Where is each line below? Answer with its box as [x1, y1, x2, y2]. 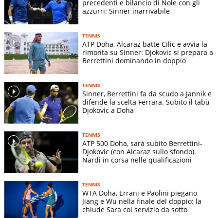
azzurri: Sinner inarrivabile [82, 6, 170, 16]
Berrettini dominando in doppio [82, 56, 186, 66]
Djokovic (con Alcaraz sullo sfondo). [82, 147, 196, 157]
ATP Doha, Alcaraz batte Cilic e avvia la [82, 39, 207, 49]
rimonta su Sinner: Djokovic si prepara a [82, 48, 213, 57]
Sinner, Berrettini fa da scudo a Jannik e [82, 89, 212, 99]
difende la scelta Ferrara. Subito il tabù [82, 97, 210, 107]
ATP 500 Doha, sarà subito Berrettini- [82, 139, 202, 148]
